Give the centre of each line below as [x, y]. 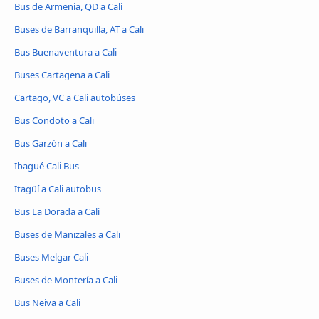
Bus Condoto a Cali [54, 121]
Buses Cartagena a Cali [62, 75]
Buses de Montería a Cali [66, 279]
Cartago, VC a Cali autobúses [75, 98]
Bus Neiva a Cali [47, 302]
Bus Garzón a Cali [51, 143]
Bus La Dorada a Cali [57, 212]
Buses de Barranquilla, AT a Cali [79, 30]
